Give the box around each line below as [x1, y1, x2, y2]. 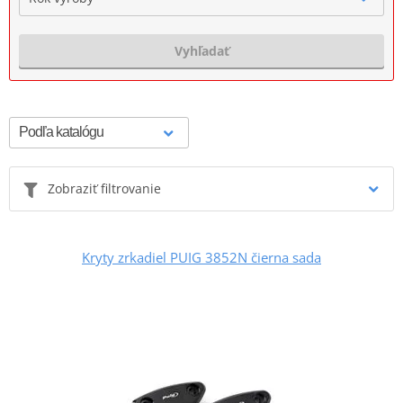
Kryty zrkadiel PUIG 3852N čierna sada [82, 247, 321, 266]
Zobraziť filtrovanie [48, 179, 161, 197]
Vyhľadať [174, 41, 229, 59]
